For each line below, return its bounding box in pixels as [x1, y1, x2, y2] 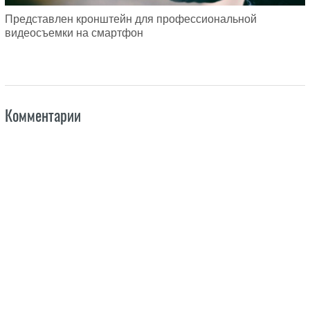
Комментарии [4, 104, 81, 126]
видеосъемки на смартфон [4, 26, 143, 39]
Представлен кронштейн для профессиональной [4, 12, 257, 25]
